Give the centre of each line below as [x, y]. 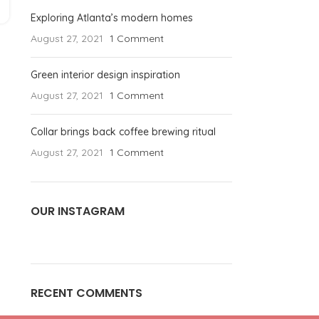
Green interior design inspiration [105, 75]
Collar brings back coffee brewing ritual [123, 132]
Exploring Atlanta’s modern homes [111, 18]
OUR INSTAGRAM [77, 211]
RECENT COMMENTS [86, 293]
